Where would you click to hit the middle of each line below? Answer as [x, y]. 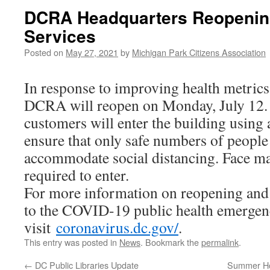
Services [60, 36]
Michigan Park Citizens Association [199, 52]
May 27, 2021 [92, 52]
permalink [220, 242]
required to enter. [77, 175]
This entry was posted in [72, 242]
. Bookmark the [171, 242]
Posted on [44, 52]
